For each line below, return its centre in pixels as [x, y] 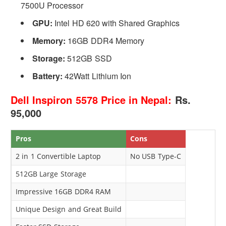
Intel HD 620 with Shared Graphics [116, 23]
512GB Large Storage [51, 174]
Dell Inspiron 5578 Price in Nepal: [91, 99]
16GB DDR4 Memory [105, 40]
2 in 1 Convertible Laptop [59, 156]
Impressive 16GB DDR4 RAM [63, 191]
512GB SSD [89, 58]
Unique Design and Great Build [69, 209]
